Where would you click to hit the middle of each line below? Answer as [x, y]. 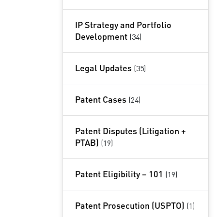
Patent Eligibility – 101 [119, 174]
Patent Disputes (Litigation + [130, 131]
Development [101, 36]
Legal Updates [103, 68]
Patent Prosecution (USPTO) [130, 205]
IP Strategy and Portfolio [123, 24]
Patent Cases [101, 99]
